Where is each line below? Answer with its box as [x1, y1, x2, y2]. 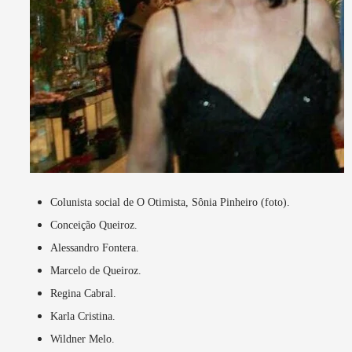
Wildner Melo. [50, 333, 115, 346]
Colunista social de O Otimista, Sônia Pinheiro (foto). [50, 196, 290, 209]
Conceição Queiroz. [50, 219, 137, 232]
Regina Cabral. [50, 288, 116, 300]
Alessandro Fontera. [50, 242, 139, 255]
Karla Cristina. [50, 310, 115, 323]
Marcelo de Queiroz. [50, 265, 141, 277]
